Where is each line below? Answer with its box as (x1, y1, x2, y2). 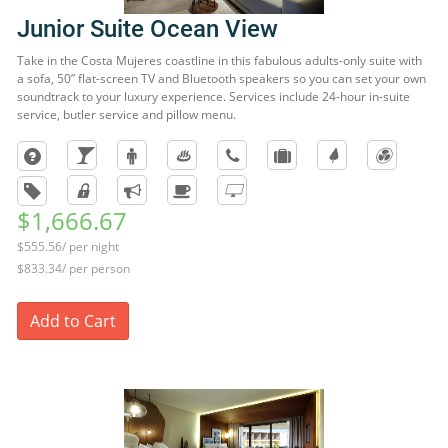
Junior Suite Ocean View (17, 15, 278, 43)
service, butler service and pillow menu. (17, 106, 236, 123)
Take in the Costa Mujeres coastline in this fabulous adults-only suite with (17, 52, 422, 69)
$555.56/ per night (17, 238, 119, 255)
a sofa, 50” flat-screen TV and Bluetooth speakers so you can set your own (17, 70, 426, 87)
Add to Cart (30, 310, 116, 332)
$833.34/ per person (17, 260, 130, 277)
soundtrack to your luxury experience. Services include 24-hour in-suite (17, 88, 410, 105)
